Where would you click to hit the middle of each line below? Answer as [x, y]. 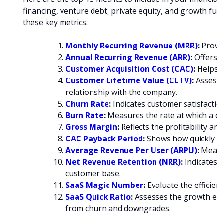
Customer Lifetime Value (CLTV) [129, 80]
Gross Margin [91, 127]
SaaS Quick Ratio [98, 196]
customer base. [93, 173]
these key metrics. [55, 22]
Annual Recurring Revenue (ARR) [128, 57]
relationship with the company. [121, 92]
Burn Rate [85, 115]
